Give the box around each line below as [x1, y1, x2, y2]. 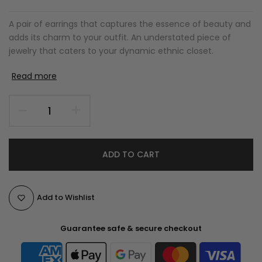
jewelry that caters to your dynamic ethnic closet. [9, 44, 213, 57]
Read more [12, 70, 57, 82]
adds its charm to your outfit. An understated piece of [9, 31, 231, 43]
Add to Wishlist [37, 192, 95, 204]
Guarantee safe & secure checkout [60, 222, 202, 234]
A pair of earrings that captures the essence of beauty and [9, 18, 251, 30]
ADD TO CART [102, 149, 160, 161]
